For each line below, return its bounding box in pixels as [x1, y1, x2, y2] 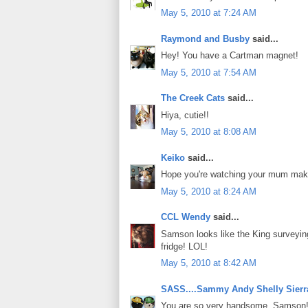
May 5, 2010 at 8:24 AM [161, 186, 256, 197]
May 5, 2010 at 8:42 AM [161, 258, 256, 269]
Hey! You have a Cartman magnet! [161, 50, 298, 61]
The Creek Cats [161, 93, 225, 104]
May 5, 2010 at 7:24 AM [161, 8, 256, 19]
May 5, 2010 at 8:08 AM [161, 126, 256, 137]
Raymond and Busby [161, 33, 250, 44]
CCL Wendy [161, 212, 210, 223]
